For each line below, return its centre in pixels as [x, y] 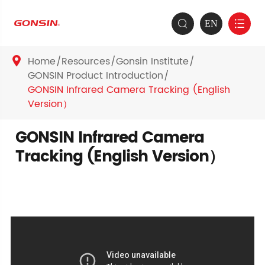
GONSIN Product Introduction [95, 76]
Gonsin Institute [152, 62]
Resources [85, 62]
